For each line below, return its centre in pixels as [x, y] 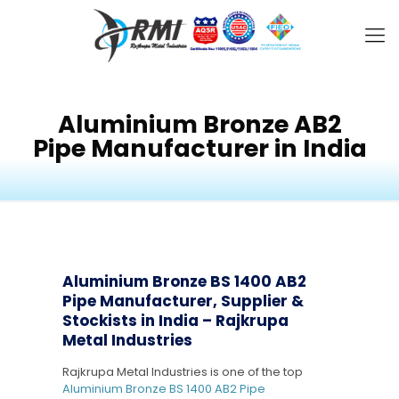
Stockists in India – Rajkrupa [175, 321]
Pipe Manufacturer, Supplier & [183, 301]
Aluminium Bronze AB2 [199, 124]
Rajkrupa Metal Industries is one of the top [182, 372]
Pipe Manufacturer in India [199, 148]
